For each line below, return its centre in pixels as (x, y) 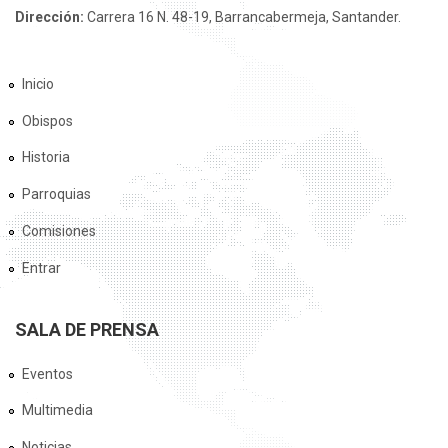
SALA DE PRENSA (87, 329)
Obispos (47, 120)
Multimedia (57, 410)
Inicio (38, 83)
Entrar (41, 267)
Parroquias (56, 194)
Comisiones (59, 230)
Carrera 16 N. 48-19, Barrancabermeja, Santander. (244, 17)
